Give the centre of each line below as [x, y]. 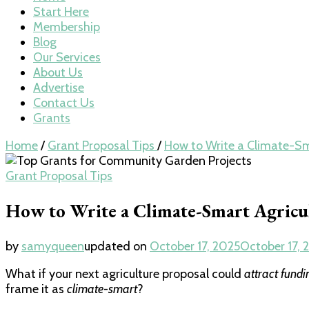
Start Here [61, 12]
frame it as [36, 289]
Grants [52, 118]
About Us [58, 72]
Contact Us [64, 103]
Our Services [67, 57]
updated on [117, 246]
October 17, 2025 [195, 246]
